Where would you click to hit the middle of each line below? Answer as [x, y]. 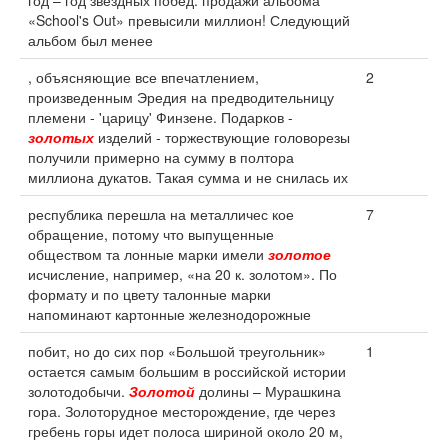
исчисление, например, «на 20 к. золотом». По [182, 274]
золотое [299, 254]
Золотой [162, 391]
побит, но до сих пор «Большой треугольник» [177, 351]
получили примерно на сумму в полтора [161, 157]
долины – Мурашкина [268, 391]
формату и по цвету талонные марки [149, 294]
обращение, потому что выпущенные [151, 234]
